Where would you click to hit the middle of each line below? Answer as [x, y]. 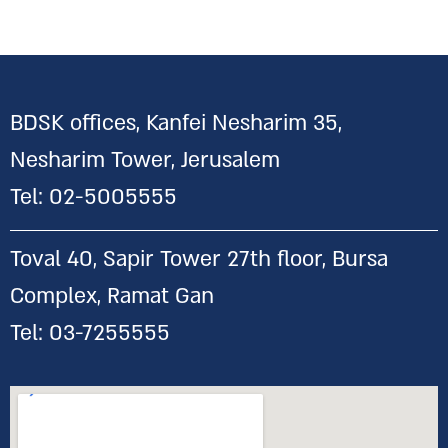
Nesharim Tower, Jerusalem [145, 159]
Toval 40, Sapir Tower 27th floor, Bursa [199, 259]
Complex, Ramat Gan [112, 296]
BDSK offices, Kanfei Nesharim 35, [176, 122]
